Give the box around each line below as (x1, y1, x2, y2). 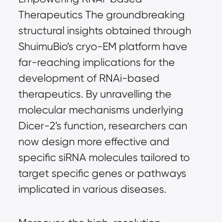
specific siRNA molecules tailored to (18, 151, 190, 164)
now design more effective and (18, 135, 169, 148)
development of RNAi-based (18, 72, 160, 84)
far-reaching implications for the (18, 56, 175, 68)
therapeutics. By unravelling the (18, 88, 171, 100)
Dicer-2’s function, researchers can (18, 119, 187, 132)
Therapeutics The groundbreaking (18, 8, 185, 21)
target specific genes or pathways (18, 167, 186, 179)
